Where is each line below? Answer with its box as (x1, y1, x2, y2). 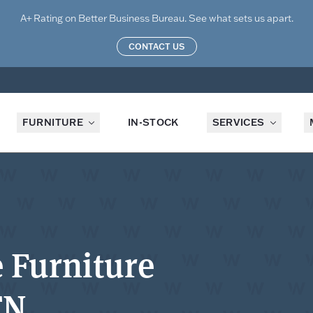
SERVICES (212, 116, 265, 129)
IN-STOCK (127, 116, 179, 129)
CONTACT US (128, 41, 185, 52)
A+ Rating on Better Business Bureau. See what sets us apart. (20, 12, 293, 24)
